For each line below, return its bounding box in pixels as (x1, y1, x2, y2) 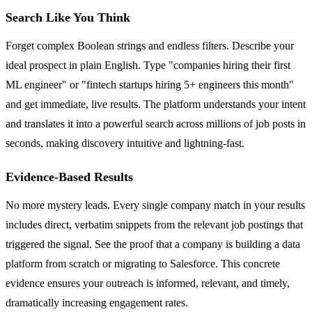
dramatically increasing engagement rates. (6, 296, 188, 309)
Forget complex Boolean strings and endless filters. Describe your (6, 39, 294, 52)
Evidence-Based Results (6, 169, 133, 184)
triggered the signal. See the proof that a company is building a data (6, 237, 300, 250)
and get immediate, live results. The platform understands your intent (6, 97, 306, 110)
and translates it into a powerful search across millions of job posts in (6, 117, 306, 130)
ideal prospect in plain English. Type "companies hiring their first (6, 58, 290, 71)
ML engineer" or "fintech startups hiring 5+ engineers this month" (6, 78, 294, 91)
